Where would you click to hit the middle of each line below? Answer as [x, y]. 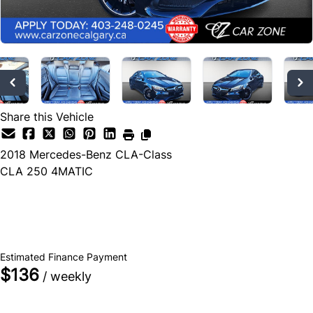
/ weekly [65, 277]
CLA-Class [144, 155]
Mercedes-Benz [71, 155]
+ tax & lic [86, 242]
